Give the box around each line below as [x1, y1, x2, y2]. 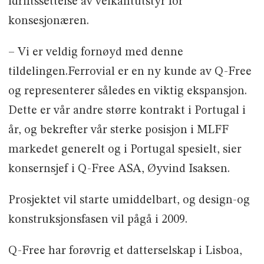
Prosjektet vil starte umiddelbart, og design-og [8, 194, 250, 206]
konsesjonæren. [8, 15, 89, 27]
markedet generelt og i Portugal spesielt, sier [8, 143, 242, 156]
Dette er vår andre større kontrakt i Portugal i [8, 104, 246, 117]
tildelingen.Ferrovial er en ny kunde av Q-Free [8, 65, 252, 78]
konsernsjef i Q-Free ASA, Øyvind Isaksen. [8, 163, 230, 175]
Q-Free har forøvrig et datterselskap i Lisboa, [8, 245, 242, 257]
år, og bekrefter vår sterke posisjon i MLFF [8, 124, 229, 136]
